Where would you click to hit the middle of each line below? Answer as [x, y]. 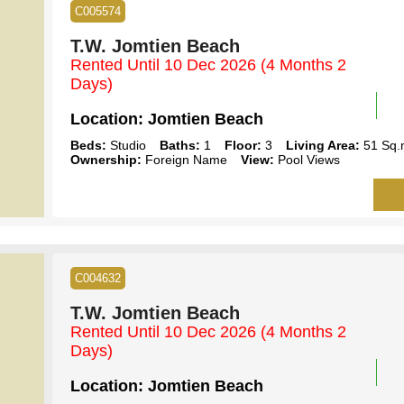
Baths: [179, 145]
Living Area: [322, 145]
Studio [126, 145]
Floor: [243, 145]
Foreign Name [184, 159]
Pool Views [307, 159]
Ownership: [106, 159]
